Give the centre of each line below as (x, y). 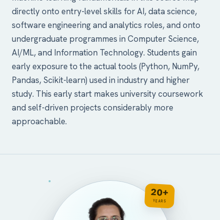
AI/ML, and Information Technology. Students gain (104, 53)
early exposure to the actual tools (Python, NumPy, (106, 66)
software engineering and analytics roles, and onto (106, 25)
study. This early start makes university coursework (108, 94)
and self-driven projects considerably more (93, 108)
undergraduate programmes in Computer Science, (105, 39)
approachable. (39, 121)
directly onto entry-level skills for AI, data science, (104, 11)
